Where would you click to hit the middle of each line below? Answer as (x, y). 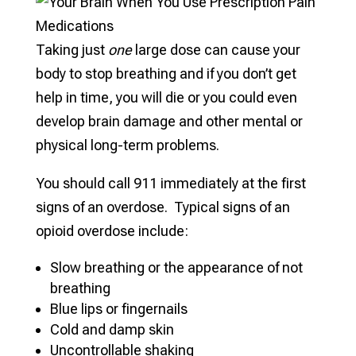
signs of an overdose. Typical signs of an (163, 207)
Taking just (72, 49)
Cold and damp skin (112, 329)
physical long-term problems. (127, 145)
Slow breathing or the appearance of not (176, 267)
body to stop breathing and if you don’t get (166, 73)
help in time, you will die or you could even (166, 97)
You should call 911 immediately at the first (170, 183)
